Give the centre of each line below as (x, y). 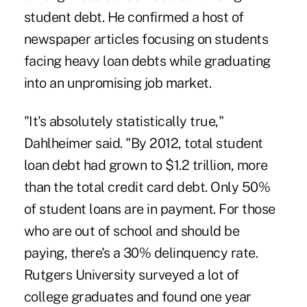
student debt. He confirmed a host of (134, 17)
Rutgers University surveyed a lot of (131, 274)
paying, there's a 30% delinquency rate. (141, 253)
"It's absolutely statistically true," (124, 121)
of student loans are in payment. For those (149, 209)
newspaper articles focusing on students (146, 39)
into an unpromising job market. (118, 83)
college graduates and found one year (137, 296)
